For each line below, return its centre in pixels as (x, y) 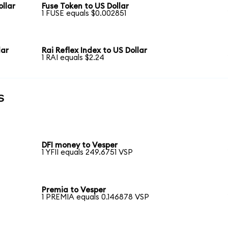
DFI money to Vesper (80, 146)
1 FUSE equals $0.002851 (84, 13)
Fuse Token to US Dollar (85, 6)
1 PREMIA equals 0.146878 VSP (96, 197)
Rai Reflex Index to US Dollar (95, 51)
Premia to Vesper (74, 190)
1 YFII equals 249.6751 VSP (88, 153)
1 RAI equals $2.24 (73, 58)
